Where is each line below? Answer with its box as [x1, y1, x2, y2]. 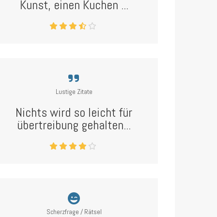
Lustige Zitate [55, 87, 93, 96]
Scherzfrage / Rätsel [46, 207, 102, 216]
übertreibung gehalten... [17, 117, 131, 133]
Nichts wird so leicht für [15, 105, 133, 121]
